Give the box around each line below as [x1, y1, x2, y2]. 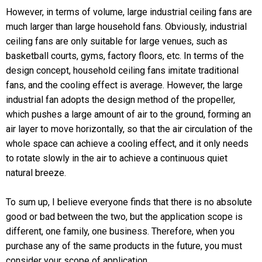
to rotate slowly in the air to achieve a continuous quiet [6, 152, 227, 164]
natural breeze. [6, 167, 68, 178]
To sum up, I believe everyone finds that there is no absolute [6, 196, 252, 208]
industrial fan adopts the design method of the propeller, [6, 94, 235, 105]
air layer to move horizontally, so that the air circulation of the [6, 123, 253, 135]
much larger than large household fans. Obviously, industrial [6, 20, 247, 32]
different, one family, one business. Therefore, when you [6, 225, 235, 237]
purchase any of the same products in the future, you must [6, 240, 242, 251]
